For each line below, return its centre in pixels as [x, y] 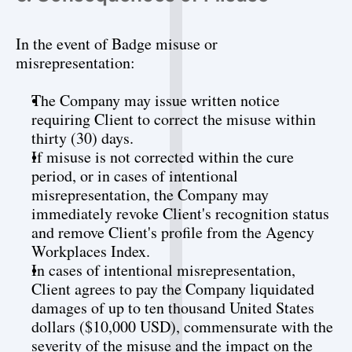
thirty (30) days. [82, 138]
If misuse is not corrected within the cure [163, 157]
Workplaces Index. [91, 251]
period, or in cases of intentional [135, 176]
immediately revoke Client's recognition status [180, 213]
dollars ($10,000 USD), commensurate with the [182, 326]
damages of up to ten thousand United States [173, 308]
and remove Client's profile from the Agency [173, 232]
